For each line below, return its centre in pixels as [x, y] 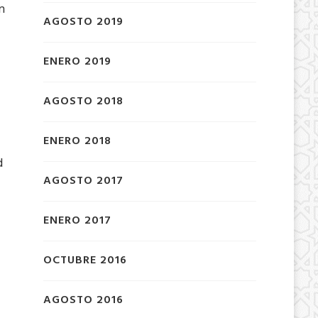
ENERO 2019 [77, 61]
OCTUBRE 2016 [85, 260]
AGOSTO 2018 [83, 101]
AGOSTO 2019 [83, 22]
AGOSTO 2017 [83, 181]
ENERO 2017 [77, 220]
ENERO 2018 [77, 141]
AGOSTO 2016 [83, 300]
